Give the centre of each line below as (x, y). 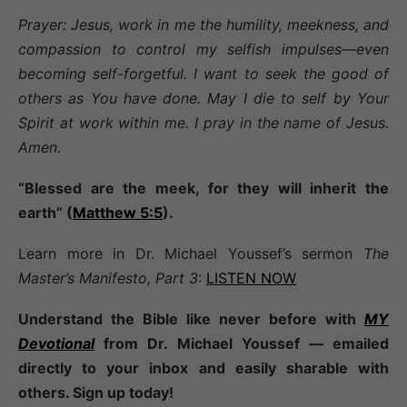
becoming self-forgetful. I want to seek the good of (203, 74)
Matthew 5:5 (118, 212)
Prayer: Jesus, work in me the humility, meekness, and (203, 25)
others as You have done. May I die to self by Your (203, 99)
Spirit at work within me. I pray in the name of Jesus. (203, 123)
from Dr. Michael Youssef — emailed (242, 343)
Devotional (56, 343)
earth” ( (45, 212)
